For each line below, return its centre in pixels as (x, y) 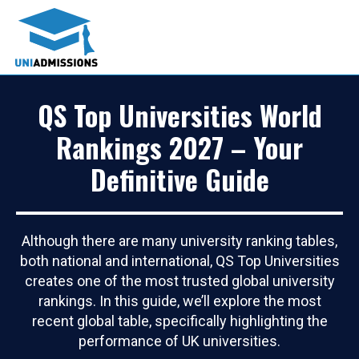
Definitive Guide (179, 179)
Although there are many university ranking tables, (179, 240)
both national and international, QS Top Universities (179, 260)
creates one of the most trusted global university (179, 280)
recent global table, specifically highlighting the (179, 321)
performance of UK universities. (179, 341)
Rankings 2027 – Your (179, 147)
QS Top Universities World (179, 115)
